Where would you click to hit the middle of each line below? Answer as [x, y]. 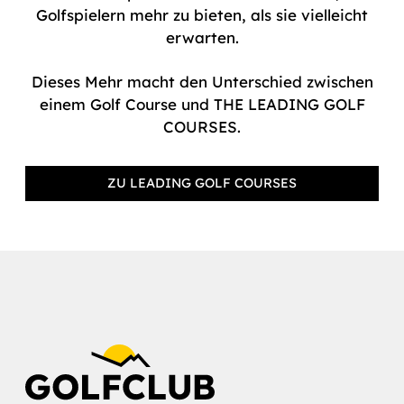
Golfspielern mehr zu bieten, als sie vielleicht [202, 14]
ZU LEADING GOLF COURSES [202, 183]
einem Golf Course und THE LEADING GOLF [202, 104]
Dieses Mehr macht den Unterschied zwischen [202, 81]
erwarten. [202, 37]
